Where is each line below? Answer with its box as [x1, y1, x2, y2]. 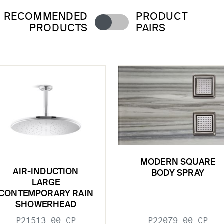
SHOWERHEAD [15, 201, 76, 210]
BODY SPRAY [151, 169, 204, 178]
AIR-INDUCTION [13, 168, 79, 177]
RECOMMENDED [3, 12, 88, 22]
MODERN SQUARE [140, 158, 216, 167]
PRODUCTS [29, 23, 88, 33]
